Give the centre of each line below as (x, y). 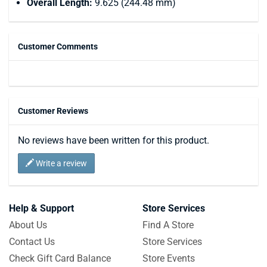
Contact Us (32, 241)
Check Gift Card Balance (60, 258)
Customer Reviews (53, 111)
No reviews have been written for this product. (114, 140)
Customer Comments (58, 46)
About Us (28, 225)
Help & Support (41, 208)
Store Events (169, 258)
